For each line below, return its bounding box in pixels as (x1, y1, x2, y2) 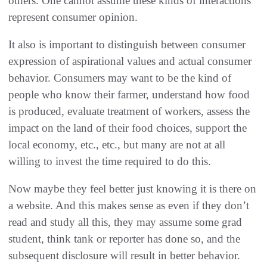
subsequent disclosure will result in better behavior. (8, 249, 240, 262)
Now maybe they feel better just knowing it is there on (8, 182, 256, 195)
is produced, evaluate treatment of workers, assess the (8, 105, 250, 118)
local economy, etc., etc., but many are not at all (8, 138, 225, 151)
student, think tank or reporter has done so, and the (8, 232, 240, 246)
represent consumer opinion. (8, 11, 138, 24)
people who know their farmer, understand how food (8, 88, 250, 101)
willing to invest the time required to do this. (8, 155, 211, 168)
